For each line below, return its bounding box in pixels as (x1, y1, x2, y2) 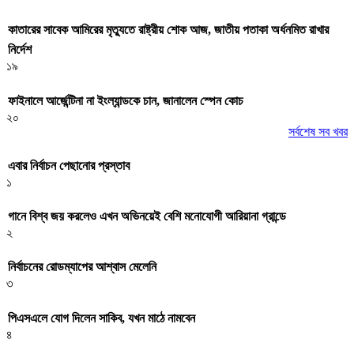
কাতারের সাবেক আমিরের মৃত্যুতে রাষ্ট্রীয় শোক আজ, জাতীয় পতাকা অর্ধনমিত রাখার (8, 23, 329, 37)
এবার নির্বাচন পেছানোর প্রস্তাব (8, 158, 130, 172)
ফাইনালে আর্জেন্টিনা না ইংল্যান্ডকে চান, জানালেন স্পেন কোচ (8, 93, 243, 107)
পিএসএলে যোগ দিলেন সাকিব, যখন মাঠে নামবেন (8, 311, 195, 325)
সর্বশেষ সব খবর (288, 124, 348, 138)
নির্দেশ (8, 43, 32, 57)
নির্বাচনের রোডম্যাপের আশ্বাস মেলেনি (8, 260, 156, 274)
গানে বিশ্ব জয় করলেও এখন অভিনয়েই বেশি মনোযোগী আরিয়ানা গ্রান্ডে (8, 209, 286, 224)
